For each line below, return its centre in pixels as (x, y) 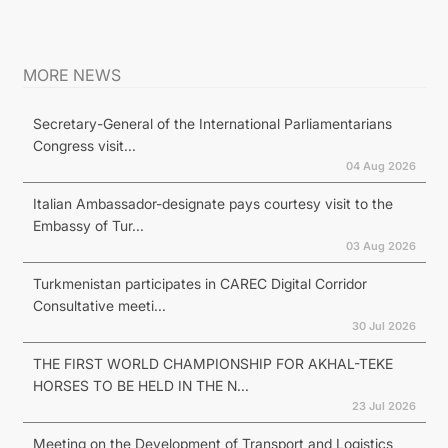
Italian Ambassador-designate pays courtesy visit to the (212, 203)
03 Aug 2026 (380, 245)
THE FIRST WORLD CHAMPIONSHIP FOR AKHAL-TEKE (212, 363)
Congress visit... (84, 145)
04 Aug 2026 (380, 165)
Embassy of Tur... (88, 225)
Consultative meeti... (99, 305)
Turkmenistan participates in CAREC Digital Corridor (199, 283)
